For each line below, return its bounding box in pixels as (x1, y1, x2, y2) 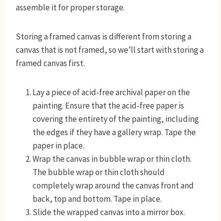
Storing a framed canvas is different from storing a (16, 31, 191, 42)
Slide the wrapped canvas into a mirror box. (33, 207, 185, 218)
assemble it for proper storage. (16, 2, 126, 13)
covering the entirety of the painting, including (33, 113, 199, 125)
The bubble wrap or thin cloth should (33, 167, 165, 178)
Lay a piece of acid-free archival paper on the (33, 87, 190, 98)
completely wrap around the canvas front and (33, 180, 194, 191)
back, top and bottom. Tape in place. (33, 193, 163, 205)
